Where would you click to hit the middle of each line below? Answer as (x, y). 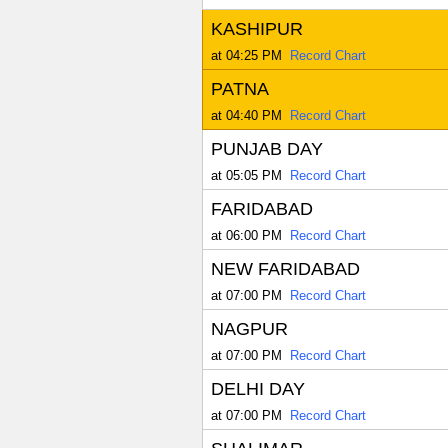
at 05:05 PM (246, 176)
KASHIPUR (256, 29)
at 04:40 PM (246, 116)
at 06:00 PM (246, 236)
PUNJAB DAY (266, 149)
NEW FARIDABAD (285, 269)
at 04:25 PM (246, 56)
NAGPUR (249, 329)
